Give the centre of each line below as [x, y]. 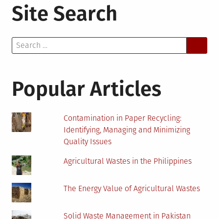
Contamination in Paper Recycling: [123, 118]
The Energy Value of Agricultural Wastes [132, 189]
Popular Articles [87, 89]
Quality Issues [88, 142]
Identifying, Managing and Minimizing [127, 130]
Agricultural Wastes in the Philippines [128, 161]
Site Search [65, 14]
